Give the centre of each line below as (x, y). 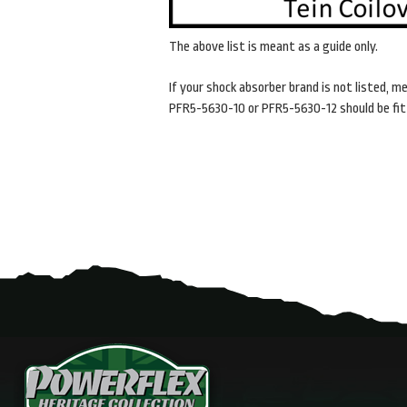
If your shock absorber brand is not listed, (280, 88)
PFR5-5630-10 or (215, 109)
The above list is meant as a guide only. (273, 47)
